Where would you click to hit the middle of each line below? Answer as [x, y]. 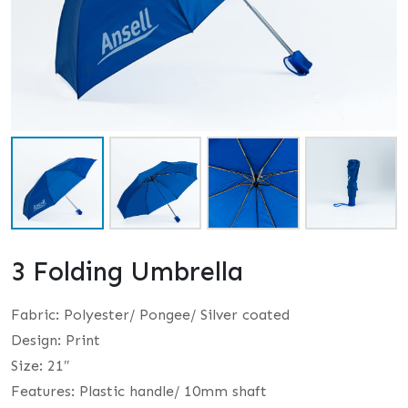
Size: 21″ [41, 365]
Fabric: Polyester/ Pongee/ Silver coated [150, 314]
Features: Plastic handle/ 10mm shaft [139, 391]
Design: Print [56, 340]
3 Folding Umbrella [127, 271]
